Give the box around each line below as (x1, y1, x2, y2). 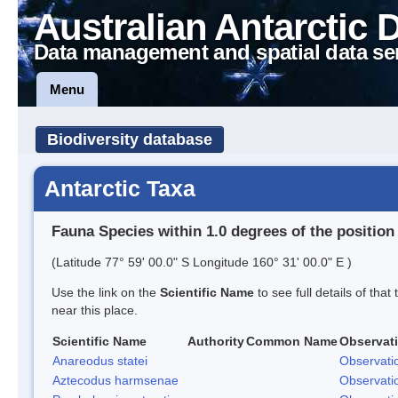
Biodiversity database (47, 131, 212, 148)
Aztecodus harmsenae (52, 372, 179, 387)
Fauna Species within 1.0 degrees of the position (52, 222, 394, 240)
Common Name (246, 333, 338, 348)
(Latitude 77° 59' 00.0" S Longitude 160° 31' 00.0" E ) (52, 254, 352, 269)
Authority (187, 333, 244, 348)
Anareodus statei (52, 353, 147, 368)
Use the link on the (52, 284, 160, 299)
